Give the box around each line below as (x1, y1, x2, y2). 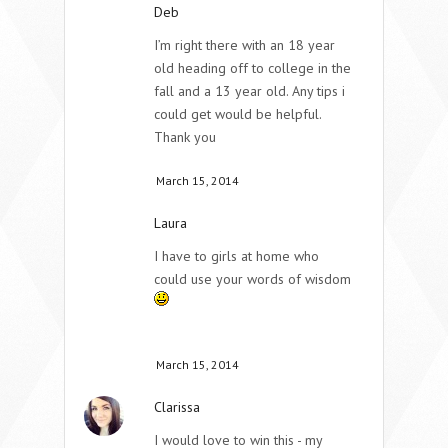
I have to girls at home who (154, 246, 319, 265)
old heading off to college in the (154, 58, 351, 77)
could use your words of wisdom (154, 269, 351, 288)
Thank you (154, 127, 216, 146)
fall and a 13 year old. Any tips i (154, 81, 345, 100)
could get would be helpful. (154, 104, 321, 123)
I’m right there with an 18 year (154, 35, 335, 54)
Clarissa (154, 397, 200, 416)
